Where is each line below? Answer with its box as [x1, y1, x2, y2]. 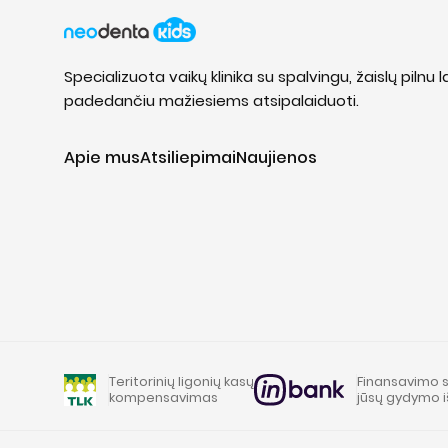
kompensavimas [109, 388, 218, 407]
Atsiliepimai [140, 145, 236, 169]
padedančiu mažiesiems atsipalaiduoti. [64, 89, 359, 111]
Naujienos [236, 145, 317, 169]
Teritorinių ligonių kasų [109, 372, 254, 391]
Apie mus [64, 145, 140, 169]
